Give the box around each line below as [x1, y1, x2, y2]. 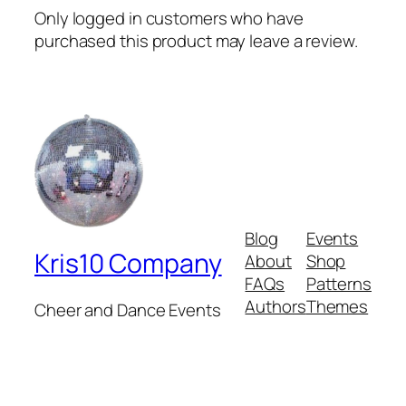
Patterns [305, 272, 372, 296]
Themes [305, 295, 369, 319]
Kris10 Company [34, 245, 222, 281]
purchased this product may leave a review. [34, 28, 358, 53]
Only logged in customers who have [34, 5, 304, 30]
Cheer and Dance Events [34, 298, 221, 323]
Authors [245, 295, 306, 319]
